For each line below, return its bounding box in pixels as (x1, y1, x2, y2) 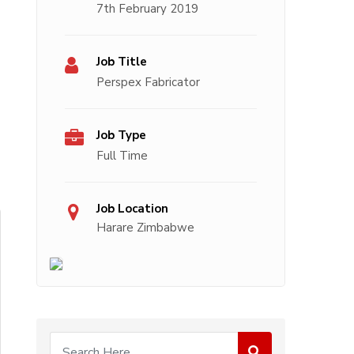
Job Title (96, 54, 147, 70)
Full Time (96, 148, 148, 164)
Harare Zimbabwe (96, 220, 194, 236)
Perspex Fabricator (96, 74, 200, 91)
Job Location (96, 201, 168, 217)
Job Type (96, 127, 146, 144)
